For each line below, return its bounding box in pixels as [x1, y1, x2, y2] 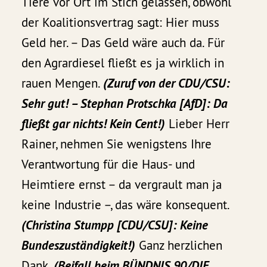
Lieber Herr [165, 116, 230, 132]
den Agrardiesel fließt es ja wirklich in [21, 55, 225, 72]
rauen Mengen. [21, 75, 104, 92]
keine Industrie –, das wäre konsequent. [21, 197, 229, 213]
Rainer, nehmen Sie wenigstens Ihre [21, 136, 212, 153]
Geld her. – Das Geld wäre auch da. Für [21, 35, 225, 51]
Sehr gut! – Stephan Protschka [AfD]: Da [21, 95, 228, 112]
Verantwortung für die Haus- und [21, 156, 195, 173]
